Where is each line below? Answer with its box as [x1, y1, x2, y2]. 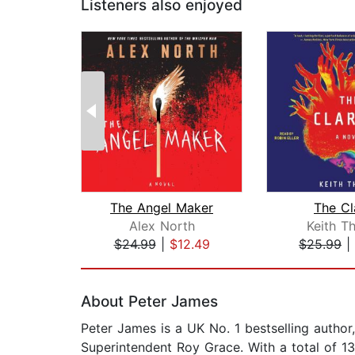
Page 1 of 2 [80, 253, 151, 269]
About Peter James [81, 292, 218, 311]
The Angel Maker [110, 200, 213, 216]
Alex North [128, 218, 195, 235]
